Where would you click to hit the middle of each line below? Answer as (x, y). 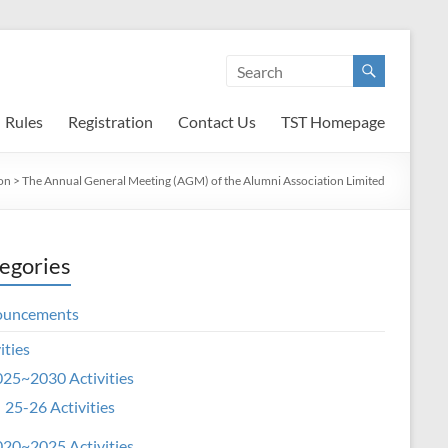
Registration (110, 121)
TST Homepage (333, 121)
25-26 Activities (60, 406)
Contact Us (217, 121)
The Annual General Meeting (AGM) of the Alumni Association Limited (203, 180)
